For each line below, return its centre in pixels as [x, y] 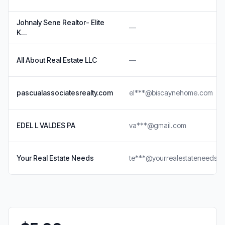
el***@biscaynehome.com [171, 93]
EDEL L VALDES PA [46, 125]
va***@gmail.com [158, 125]
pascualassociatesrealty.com [65, 93]
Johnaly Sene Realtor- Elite [61, 22]
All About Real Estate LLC [57, 60]
